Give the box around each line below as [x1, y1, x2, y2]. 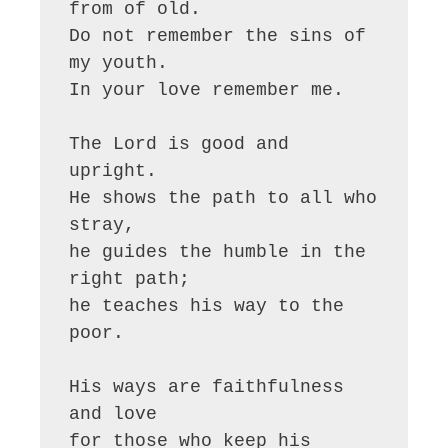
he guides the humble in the [69, 242, 367, 263]
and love [69, 404, 158, 425]
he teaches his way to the [69, 296, 345, 317]
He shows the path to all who [69, 188, 378, 209]
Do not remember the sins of [69, 26, 367, 47]
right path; [69, 269, 191, 290]
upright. [69, 161, 158, 182]
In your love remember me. [69, 80, 345, 101]
